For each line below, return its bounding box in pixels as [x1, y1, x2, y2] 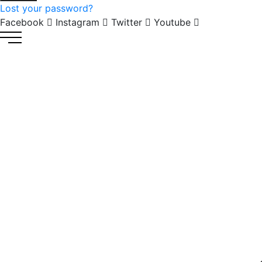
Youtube [154, 16, 191, 28]
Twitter [111, 16, 142, 28]
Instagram [56, 16, 99, 28]
